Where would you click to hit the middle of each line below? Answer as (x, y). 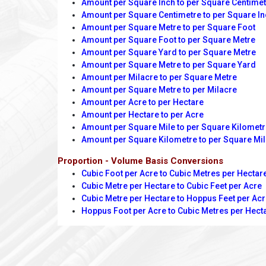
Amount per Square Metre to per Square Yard (169, 65)
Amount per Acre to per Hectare (142, 102)
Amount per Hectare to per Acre (142, 115)
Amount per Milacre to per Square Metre (159, 77)
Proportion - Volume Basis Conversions (140, 161)
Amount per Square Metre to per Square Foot (168, 28)
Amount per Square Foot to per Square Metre (168, 40)
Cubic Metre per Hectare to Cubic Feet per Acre (172, 186)
